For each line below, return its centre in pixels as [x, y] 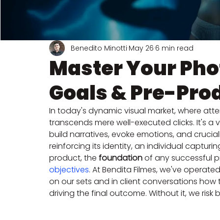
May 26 [141, 48]
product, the [74, 158]
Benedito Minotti [99, 48]
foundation [121, 158]
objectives [69, 170]
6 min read [174, 48]
